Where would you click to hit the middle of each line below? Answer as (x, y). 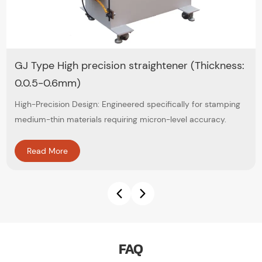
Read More (48, 151)
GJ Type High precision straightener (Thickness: (130, 66)
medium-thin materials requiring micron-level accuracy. (121, 120)
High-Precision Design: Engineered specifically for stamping (128, 104)
